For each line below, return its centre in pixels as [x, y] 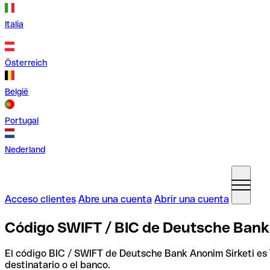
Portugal [22, 121]
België [17, 92]
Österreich [26, 63]
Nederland [25, 149]
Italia [14, 24]
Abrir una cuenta [192, 199]
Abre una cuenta [115, 199]
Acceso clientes [40, 199]
